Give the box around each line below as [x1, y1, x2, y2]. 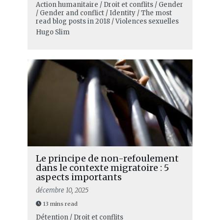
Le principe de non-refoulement [35, 153, 179, 165]
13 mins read [43, 200, 78, 208]
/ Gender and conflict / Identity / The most [35, 9, 172, 18]
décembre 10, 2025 [35, 186, 88, 195]
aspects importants [35, 171, 122, 183]
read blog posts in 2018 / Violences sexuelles [35, 17, 179, 26]
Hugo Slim [35, 28, 70, 37]
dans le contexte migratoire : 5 [35, 162, 169, 174]
